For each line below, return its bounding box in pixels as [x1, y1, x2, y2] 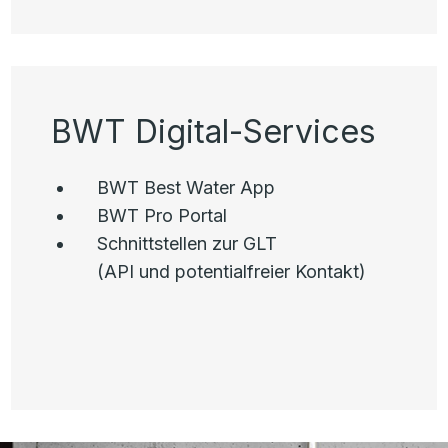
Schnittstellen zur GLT [96, 233, 277, 254]
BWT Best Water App [96, 177, 275, 198]
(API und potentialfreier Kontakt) [96, 261, 366, 282]
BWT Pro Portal [96, 205, 227, 226]
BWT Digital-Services [50, 112, 376, 151]
